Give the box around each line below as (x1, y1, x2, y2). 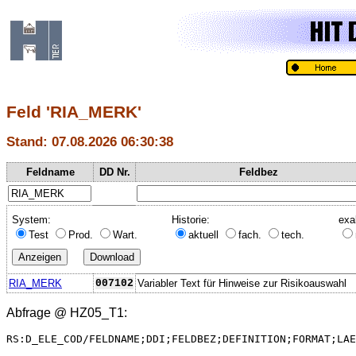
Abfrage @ (6, 305, 70, 319)
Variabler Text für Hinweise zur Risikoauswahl (137, 277, 346, 289)
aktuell (188, 228, 222, 241)
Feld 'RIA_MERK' (6, 103, 141, 122)
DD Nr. (99, 165, 130, 178)
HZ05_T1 (70, 305, 124, 319)
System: (12, 213, 51, 226)
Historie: (172, 213, 210, 226)
